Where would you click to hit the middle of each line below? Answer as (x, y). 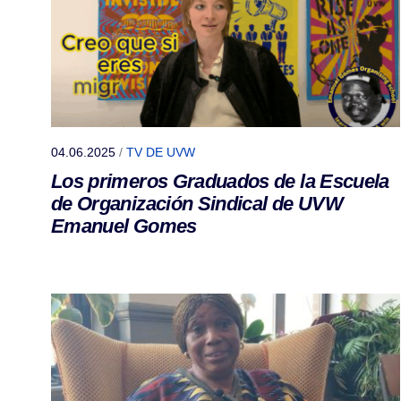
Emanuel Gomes (124, 226)
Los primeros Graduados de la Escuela (220, 182)
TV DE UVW (161, 153)
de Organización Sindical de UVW (197, 204)
